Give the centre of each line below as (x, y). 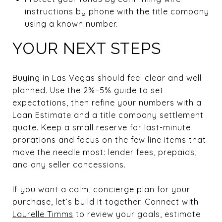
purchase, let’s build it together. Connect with (106, 201)
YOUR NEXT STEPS (87, 48)
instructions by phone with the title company (117, 11)
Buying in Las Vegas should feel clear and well (107, 78)
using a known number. (71, 24)
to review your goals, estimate (137, 214)
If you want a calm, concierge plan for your (101, 189)
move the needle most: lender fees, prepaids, (105, 152)
